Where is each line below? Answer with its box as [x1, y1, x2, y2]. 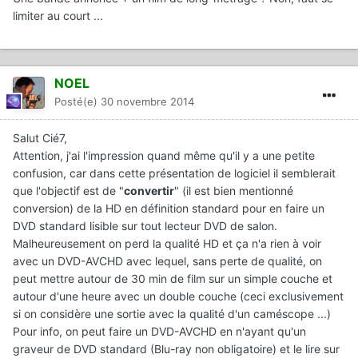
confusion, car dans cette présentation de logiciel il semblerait [13, 166, 336, 181]
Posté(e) [54, 95, 101, 109]
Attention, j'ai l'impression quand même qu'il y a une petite [13, 149, 315, 163]
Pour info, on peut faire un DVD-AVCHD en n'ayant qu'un [13, 324, 306, 339]
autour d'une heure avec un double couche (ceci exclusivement [13, 289, 344, 304]
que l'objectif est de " [13, 184, 124, 198]
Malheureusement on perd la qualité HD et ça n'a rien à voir [13, 237, 321, 251]
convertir [124, 184, 174, 198]
